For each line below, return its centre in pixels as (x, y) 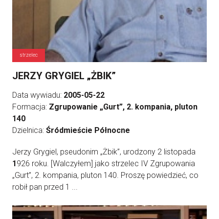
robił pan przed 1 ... (45, 187)
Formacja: (31, 107)
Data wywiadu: (38, 95)
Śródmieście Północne (88, 130)
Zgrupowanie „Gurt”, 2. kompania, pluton (123, 107)
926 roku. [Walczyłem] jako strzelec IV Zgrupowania (106, 164)
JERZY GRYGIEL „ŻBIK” (64, 76)
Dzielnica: (29, 130)
